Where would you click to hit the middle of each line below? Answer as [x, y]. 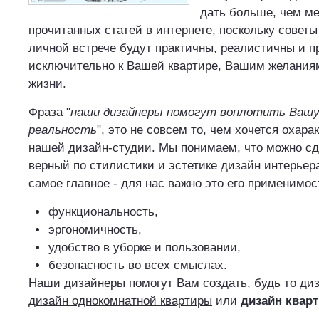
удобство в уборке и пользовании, [145, 247]
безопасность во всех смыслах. [138, 265]
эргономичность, [95, 230]
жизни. [47, 84]
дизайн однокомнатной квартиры [120, 301]
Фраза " [49, 112]
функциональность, [103, 212]
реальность [63, 130]
